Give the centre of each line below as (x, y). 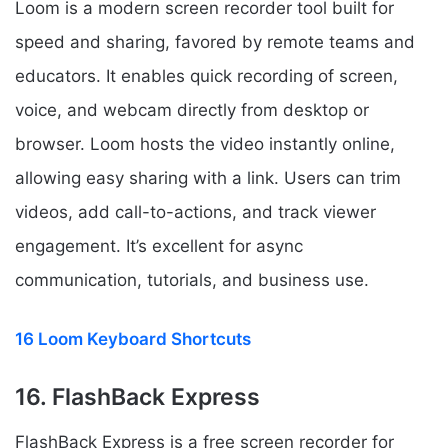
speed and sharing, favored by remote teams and (215, 42)
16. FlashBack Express (137, 397)
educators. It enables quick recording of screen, (206, 76)
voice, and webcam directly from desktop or (192, 110)
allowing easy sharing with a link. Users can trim (208, 178)
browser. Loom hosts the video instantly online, (205, 144)
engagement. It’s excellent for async (159, 246)
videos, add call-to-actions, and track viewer (195, 212)
